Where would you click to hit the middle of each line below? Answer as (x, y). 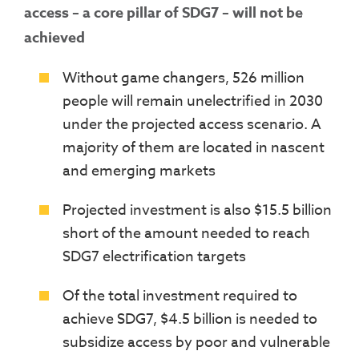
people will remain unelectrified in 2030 (193, 102)
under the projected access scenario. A (192, 125)
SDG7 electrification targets (154, 257)
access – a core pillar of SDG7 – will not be (163, 13)
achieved (54, 38)
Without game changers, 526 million (184, 79)
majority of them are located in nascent (194, 148)
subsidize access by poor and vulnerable (196, 343)
